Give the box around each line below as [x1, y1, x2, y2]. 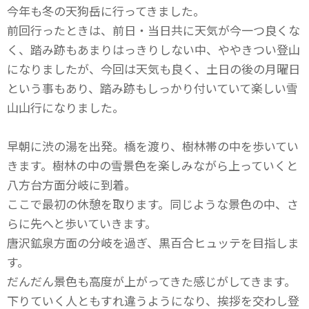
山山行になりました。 [7, 99, 124, 116]
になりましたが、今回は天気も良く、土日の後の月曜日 [7, 60, 300, 77]
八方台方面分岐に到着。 [7, 176, 136, 193]
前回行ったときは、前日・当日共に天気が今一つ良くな [7, 21, 300, 39]
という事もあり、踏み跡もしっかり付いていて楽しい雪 [7, 79, 298, 97]
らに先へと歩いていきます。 [7, 215, 157, 232]
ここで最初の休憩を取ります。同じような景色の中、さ [7, 195, 299, 212]
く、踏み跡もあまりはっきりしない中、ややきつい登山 [7, 41, 300, 58]
